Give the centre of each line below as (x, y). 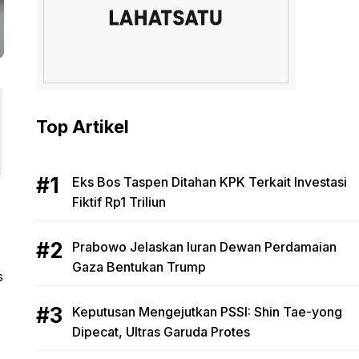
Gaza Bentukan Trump (139, 267)
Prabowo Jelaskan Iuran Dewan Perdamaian (204, 247)
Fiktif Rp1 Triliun (119, 202)
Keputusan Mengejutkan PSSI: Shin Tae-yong (207, 312)
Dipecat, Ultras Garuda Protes (161, 332)
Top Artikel (82, 127)
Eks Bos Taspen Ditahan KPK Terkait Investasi (209, 182)
